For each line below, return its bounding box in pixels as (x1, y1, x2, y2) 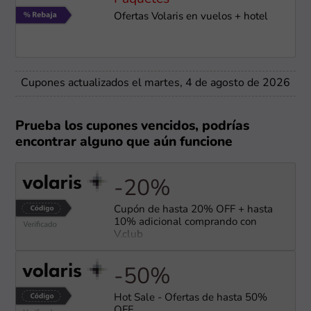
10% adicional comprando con (113, 217, 257, 228)
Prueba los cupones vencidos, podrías (15, 120, 250, 134)
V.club (113, 229, 143, 240)
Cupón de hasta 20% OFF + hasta (113, 204, 273, 215)
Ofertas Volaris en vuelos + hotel (113, 12, 268, 23)
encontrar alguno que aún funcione (15, 136, 233, 150)
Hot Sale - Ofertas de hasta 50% (113, 292, 267, 303)
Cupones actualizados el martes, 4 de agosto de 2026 (21, 78, 290, 90)
